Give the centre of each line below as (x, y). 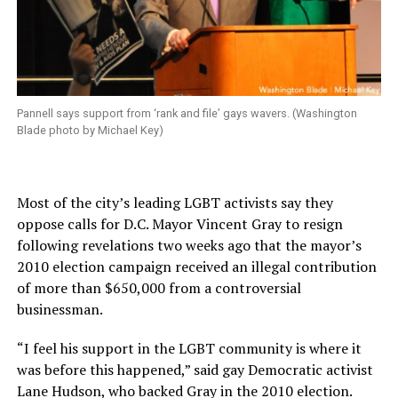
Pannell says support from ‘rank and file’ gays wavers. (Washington (187, 114)
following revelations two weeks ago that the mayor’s (189, 246)
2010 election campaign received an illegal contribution (196, 267)
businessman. (60, 310)
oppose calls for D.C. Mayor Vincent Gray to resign (179, 224)
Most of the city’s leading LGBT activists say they (175, 203)
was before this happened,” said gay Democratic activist (195, 370)
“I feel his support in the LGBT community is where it (189, 349)
